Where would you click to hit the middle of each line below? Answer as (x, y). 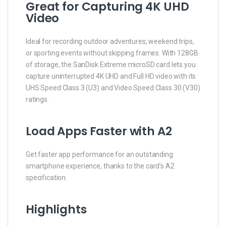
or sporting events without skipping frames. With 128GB (112, 53)
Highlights (56, 209)
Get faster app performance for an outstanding (99, 154)
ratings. (37, 99)
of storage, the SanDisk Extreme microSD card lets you (111, 64)
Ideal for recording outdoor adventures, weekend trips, (110, 41)
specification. (47, 177)
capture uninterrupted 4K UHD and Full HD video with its (111, 76)
